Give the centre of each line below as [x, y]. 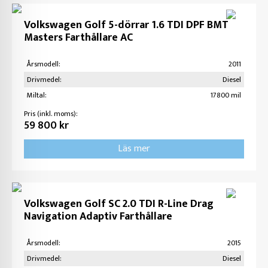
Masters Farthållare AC [78, 38]
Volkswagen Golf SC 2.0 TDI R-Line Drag [119, 204]
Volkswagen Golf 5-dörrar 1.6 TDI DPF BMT [126, 25]
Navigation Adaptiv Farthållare [98, 217]
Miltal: [37, 95]
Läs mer [134, 149]
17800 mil [226, 95]
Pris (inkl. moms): [51, 114]
